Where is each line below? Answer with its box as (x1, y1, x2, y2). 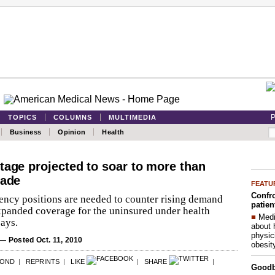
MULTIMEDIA (109, 114, 157, 121)
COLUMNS (53, 114, 92, 121)
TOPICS (8, 114, 37, 121)
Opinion (58, 128, 86, 136)
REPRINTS (26, 258, 60, 265)
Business (9, 128, 42, 136)
